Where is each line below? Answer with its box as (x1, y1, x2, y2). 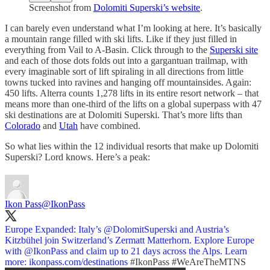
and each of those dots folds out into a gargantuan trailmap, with (5, 55, 248, 66)
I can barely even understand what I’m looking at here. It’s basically (5, 22, 262, 33)
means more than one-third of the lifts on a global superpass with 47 (5, 98, 262, 109)
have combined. (78, 120, 140, 131)
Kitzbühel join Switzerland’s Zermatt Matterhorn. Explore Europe (5, 234, 254, 245)
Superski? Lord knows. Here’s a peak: (5, 151, 150, 162)
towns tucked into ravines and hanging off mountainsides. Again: (5, 77, 251, 87)
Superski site (210, 44, 258, 55)
